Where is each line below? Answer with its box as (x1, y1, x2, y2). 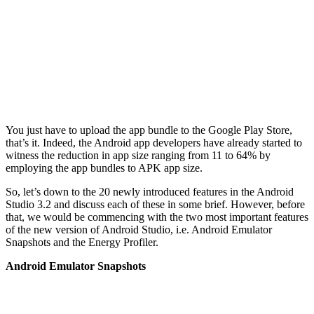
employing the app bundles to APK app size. (6, 161, 203, 174)
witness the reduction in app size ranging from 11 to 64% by (6, 149, 271, 161)
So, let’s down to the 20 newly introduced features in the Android (6, 185, 294, 198)
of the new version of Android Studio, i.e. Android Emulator (6, 223, 272, 235)
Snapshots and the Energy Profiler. (6, 235, 158, 248)
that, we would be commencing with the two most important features (6, 210, 308, 223)
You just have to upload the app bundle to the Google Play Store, (6, 123, 292, 136)
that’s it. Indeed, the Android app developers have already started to (6, 136, 302, 149)
